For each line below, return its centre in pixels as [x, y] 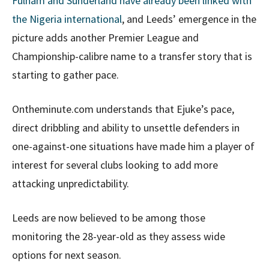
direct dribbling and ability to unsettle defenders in [126, 127]
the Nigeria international [67, 19]
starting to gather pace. [65, 74]
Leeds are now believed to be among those [109, 217]
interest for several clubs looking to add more [115, 165]
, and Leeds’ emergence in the [189, 19]
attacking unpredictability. [71, 183]
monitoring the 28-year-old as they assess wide [119, 236]
